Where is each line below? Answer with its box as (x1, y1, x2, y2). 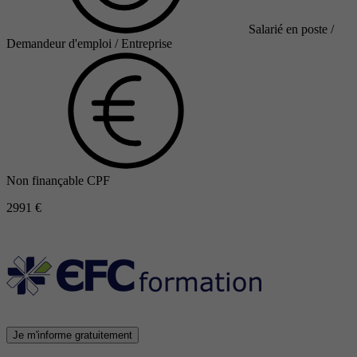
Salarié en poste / (249, 22, 334, 37)
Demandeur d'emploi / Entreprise (6, 37, 172, 51)
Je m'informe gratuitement (13, 329, 132, 342)
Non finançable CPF (6, 174, 110, 188)
